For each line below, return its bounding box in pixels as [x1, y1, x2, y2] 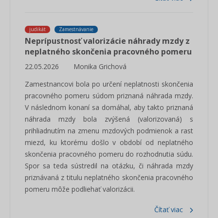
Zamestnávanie [59, 26, 93, 33]
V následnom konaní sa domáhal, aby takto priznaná [25, 103, 193, 112]
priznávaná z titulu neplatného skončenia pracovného [25, 173, 193, 182]
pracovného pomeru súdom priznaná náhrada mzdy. [25, 91, 193, 100]
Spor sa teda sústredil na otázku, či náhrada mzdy [25, 161, 193, 170]
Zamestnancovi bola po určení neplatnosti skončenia [25, 79, 193, 89]
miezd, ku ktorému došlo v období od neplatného [25, 138, 193, 147]
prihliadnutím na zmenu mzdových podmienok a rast [25, 126, 193, 135]
